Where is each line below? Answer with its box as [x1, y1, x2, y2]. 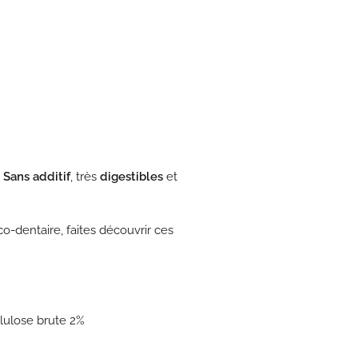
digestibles [100, 169, 163, 184]
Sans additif [3, 169, 70, 184]
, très [70, 169, 100, 184]
